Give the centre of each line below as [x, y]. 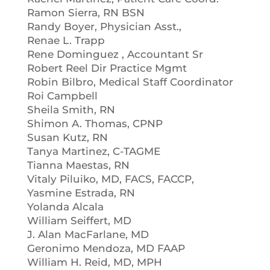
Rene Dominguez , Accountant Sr [115, 54]
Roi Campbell [62, 96]
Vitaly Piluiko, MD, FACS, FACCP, [110, 179]
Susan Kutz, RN [67, 137]
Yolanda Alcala [65, 207]
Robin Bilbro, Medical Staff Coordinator [130, 82]
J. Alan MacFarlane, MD [88, 234]
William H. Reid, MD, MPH [94, 262]
